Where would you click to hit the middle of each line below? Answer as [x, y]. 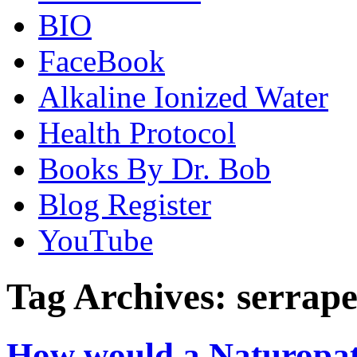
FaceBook [102, 61]
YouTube [96, 240]
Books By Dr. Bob [155, 169]
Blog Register [125, 204]
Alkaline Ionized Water [183, 97]
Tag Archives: [122, 297]
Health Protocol [137, 133]
